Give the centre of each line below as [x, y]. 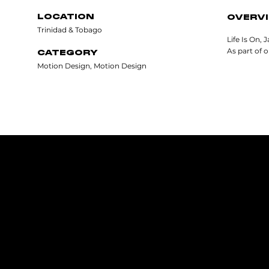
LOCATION [65, 17]
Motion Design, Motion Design [92, 65]
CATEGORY [67, 52]
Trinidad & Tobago [69, 30]
